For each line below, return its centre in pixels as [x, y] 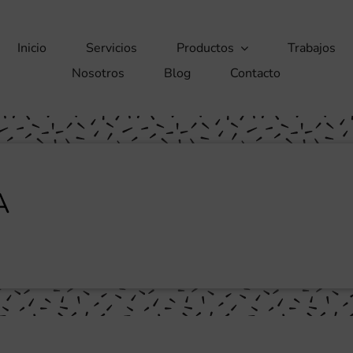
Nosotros [98, 73]
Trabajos [311, 48]
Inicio [32, 48]
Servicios [111, 48]
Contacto [256, 73]
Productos [205, 48]
